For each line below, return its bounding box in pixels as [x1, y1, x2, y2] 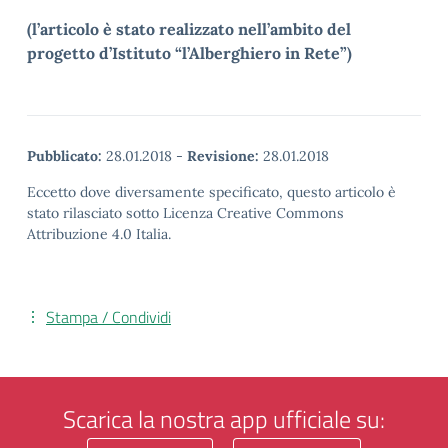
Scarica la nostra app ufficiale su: [63, 401, 385, 437]
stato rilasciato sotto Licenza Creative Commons [27, 204, 344, 222]
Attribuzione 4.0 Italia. [27, 225, 171, 243]
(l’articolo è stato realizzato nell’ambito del [27, 19, 351, 39]
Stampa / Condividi [46, 305, 171, 329]
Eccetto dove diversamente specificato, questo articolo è [27, 183, 396, 201]
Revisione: [187, 147, 259, 165]
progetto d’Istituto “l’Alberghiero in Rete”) [27, 43, 352, 63]
